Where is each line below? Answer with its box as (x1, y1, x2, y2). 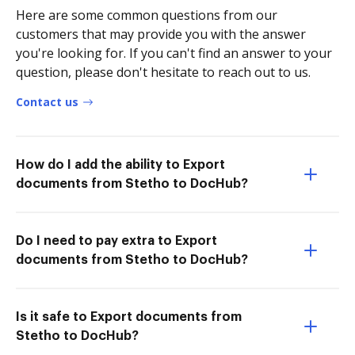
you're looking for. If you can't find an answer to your (16, 44, 332, 62)
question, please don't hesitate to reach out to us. (16, 63, 311, 81)
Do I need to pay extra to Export (16, 234, 217, 247)
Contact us (16, 94, 78, 109)
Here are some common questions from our (16, 6, 277, 24)
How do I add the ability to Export (16, 158, 225, 171)
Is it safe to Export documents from (16, 310, 242, 323)
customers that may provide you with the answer (16, 25, 306, 43)
